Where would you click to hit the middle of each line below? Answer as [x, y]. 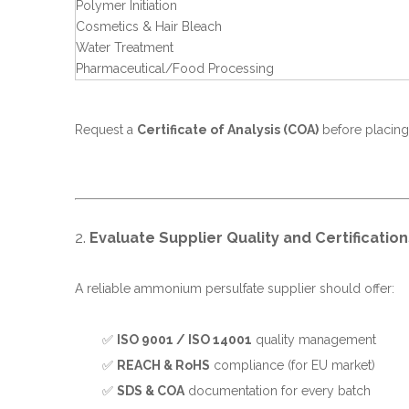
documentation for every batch [278, 391]
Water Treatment [125, 47]
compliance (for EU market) [293, 365]
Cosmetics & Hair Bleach [149, 26]
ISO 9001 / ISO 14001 [184, 340]
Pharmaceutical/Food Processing [175, 68]
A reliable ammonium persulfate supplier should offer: [235, 288]
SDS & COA [151, 391]
